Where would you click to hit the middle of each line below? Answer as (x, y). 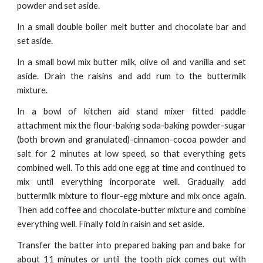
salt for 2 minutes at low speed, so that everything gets (131, 154)
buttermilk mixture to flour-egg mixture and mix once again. (131, 196)
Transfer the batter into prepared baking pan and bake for (131, 245)
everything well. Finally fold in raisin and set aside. (111, 224)
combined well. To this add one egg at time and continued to (131, 168)
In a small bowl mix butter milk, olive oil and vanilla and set (131, 62)
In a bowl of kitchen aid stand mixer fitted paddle (131, 111)
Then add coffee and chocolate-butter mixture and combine (131, 210)
